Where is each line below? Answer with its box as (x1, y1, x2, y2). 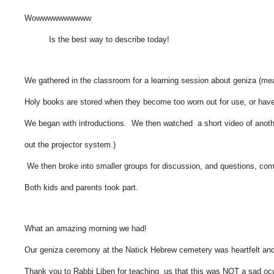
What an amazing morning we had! (24, 224, 147, 234)
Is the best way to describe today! (24, 35, 169, 45)
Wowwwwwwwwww (24, 13, 91, 23)
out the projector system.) (24, 140, 116, 150)
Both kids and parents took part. (24, 183, 138, 193)
